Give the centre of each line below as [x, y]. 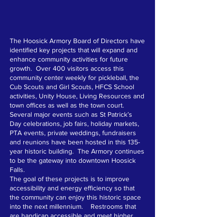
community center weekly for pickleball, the [74, 77]
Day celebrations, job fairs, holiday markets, [74, 124]
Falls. [18, 170]
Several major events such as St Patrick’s [71, 114]
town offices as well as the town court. [68, 105]
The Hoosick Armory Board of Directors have [77, 41]
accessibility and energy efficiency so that [72, 188]
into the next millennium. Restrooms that [73, 206]
